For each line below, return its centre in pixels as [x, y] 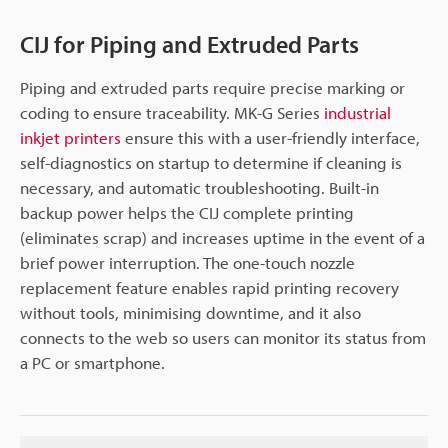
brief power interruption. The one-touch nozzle [187, 262]
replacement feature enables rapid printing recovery [209, 287]
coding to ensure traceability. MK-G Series [172, 112]
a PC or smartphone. [92, 362]
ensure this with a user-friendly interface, [270, 137]
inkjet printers [70, 137]
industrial [357, 112]
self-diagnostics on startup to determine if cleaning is [211, 162]
